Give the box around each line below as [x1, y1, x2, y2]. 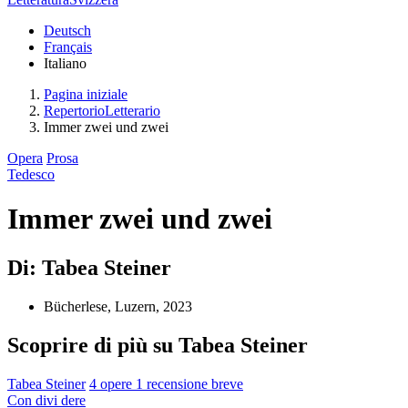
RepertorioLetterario [44, 103, 160, 118]
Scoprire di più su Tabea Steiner [7, 332, 308, 357]
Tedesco [7, 167, 55, 182]
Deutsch [44, 23, 91, 38]
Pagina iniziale [44, 87, 127, 102]
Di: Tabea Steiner [7, 255, 171, 280]
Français [44, 39, 92, 55]
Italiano [44, 56, 87, 71]
